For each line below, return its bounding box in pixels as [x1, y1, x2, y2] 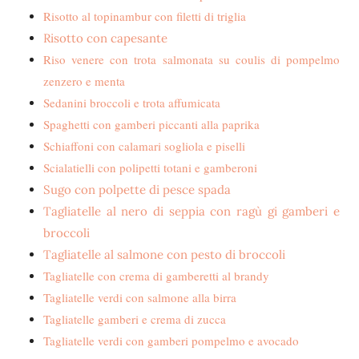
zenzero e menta [43, 73, 125, 89]
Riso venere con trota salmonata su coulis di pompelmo [43, 51, 340, 67]
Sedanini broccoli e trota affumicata [43, 95, 220, 111]
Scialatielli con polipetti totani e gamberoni [43, 159, 257, 175]
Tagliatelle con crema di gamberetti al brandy [43, 268, 269, 284]
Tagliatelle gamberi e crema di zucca [43, 311, 226, 327]
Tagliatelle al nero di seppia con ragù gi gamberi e [43, 204, 340, 219]
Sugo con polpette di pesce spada [43, 182, 231, 197]
